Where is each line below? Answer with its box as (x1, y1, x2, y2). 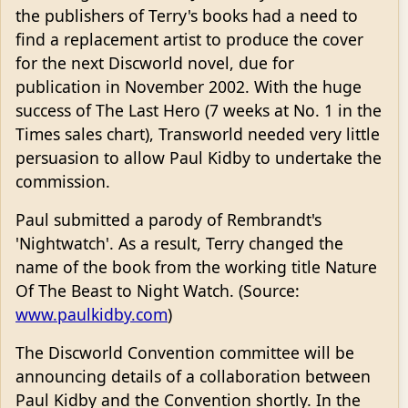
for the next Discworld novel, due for (15, 52, 294, 75)
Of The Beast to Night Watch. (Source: (15, 280, 300, 302)
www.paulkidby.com (15, 303, 168, 326)
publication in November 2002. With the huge (15, 76, 362, 98)
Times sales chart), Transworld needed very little (15, 123, 380, 146)
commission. (15, 170, 110, 193)
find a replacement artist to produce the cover (15, 28, 363, 51)
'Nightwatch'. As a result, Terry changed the (15, 232, 343, 255)
